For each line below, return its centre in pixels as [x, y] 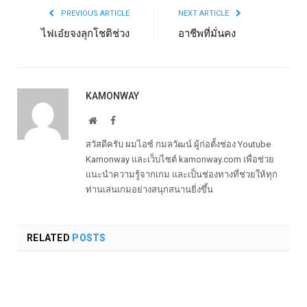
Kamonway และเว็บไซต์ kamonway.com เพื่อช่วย [180, 159]
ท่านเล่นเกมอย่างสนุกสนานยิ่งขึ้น [149, 189]
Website [111, 120]
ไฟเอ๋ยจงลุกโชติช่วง [85, 33]
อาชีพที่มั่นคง [207, 33]
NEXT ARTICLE [205, 13]
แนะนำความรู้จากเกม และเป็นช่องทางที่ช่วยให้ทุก [182, 174]
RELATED [48, 237]
